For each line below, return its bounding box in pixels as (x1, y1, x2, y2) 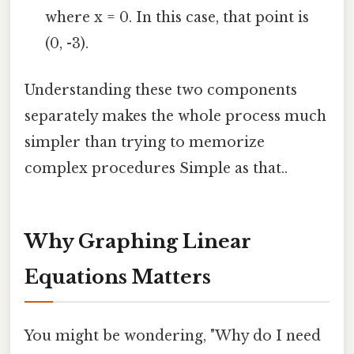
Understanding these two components (24, 81, 297, 100)
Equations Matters (24, 265, 211, 289)
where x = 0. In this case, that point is (45, 8, 310, 26)
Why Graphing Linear (24, 230, 251, 254)
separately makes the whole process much (24, 107, 326, 126)
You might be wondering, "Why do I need (24, 327, 321, 345)
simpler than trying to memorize (24, 134, 265, 152)
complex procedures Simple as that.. (24, 160, 288, 178)
